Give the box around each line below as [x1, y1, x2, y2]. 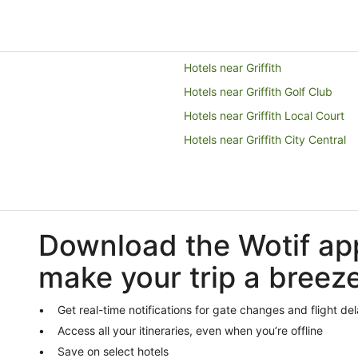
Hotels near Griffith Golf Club [184, 85, 332, 98]
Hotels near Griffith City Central [184, 133, 346, 146]
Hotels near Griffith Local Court [184, 109, 344, 122]
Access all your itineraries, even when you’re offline [58, 324, 323, 337]
